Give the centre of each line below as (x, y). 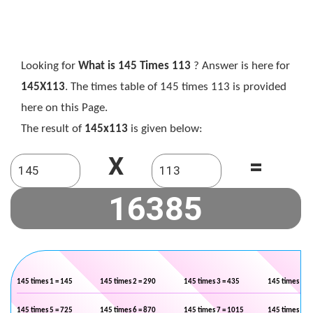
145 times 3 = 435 (212, 282)
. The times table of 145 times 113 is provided (176, 87)
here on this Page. (64, 108)
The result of (53, 129)
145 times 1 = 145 (45, 282)
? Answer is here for (240, 66)
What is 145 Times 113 (134, 66)
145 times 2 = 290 (128, 282)
